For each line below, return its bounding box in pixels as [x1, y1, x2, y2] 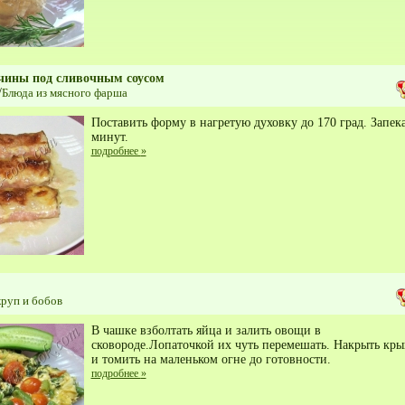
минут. [90, 130, 128, 144]
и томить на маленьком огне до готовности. [90, 353, 331, 366]
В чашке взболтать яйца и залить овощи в [90, 324, 321, 337]
